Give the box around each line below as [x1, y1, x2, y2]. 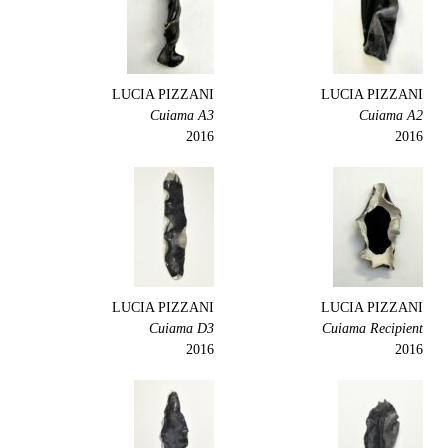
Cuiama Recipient [322, 321, 423, 336]
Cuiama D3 [149, 321, 214, 336]
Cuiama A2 [359, 108, 423, 123]
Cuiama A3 [150, 108, 214, 123]
